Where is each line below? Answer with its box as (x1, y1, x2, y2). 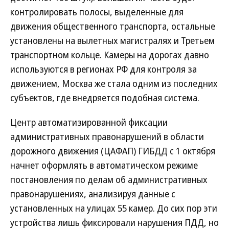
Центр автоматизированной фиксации (10, 116, 168, 128)
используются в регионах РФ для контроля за (10, 63, 197, 75)
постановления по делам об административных (10, 173, 208, 186)
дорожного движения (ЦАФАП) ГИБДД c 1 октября (10, 145, 215, 157)
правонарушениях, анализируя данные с (10, 188, 175, 200)
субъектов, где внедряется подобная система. (10, 91, 199, 104)
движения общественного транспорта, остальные (10, 20, 215, 32)
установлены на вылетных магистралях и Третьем (10, 34, 215, 47)
